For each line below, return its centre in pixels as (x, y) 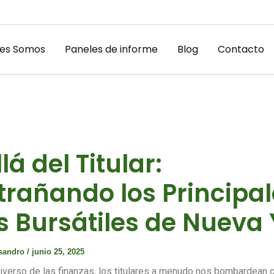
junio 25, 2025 (58, 252)
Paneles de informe (111, 49)
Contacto (241, 49)
